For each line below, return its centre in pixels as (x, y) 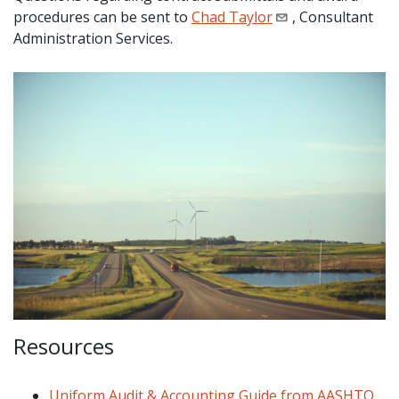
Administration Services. (95, 38)
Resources (64, 346)
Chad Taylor (232, 16)
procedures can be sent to (102, 16)
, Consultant (333, 16)
